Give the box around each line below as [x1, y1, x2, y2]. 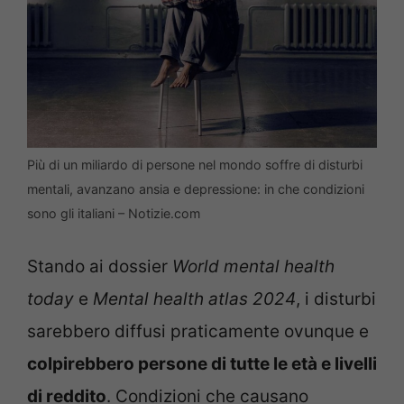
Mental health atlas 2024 [93, 289, 296, 310]
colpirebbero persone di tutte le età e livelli [27, 353, 377, 375]
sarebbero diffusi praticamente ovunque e [27, 321, 369, 343]
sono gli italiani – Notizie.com [27, 205, 200, 221]
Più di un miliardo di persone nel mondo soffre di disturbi [27, 156, 363, 172]
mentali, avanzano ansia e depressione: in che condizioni [27, 180, 364, 197]
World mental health [172, 256, 335, 278]
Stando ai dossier [27, 256, 172, 278]
